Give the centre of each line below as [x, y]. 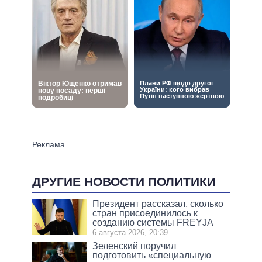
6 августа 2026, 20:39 [130, 232]
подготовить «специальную [152, 255]
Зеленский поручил [135, 246]
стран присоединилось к [145, 213]
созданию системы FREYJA [153, 222]
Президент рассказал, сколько [158, 204]
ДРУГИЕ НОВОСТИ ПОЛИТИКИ [124, 181]
